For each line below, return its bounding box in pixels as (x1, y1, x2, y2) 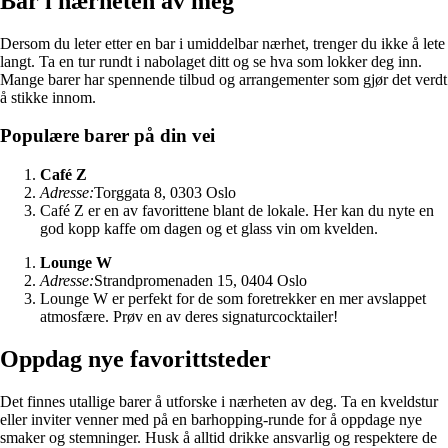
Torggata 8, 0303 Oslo (94, 183, 236, 201)
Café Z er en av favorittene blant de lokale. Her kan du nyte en (40, 201, 434, 219)
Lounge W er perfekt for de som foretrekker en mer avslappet (40, 289, 426, 307)
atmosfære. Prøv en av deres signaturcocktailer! (40, 307, 338, 325)
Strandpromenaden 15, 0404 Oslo (94, 271, 307, 289)
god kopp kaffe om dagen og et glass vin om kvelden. (40, 219, 378, 237)
